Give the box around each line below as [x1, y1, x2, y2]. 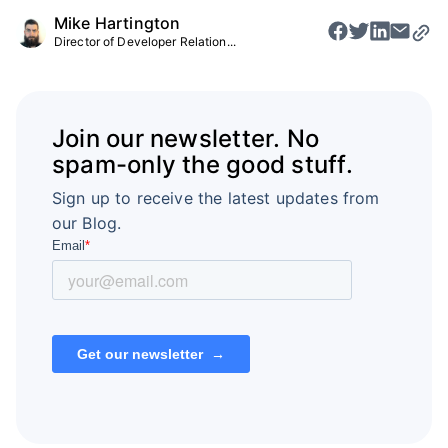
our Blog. [51, 213, 122, 234]
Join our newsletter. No [51, 124, 320, 154]
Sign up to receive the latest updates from [51, 188, 380, 209]
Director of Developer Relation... [54, 33, 236, 49]
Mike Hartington [54, 12, 181, 33]
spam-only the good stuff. [51, 150, 353, 180]
